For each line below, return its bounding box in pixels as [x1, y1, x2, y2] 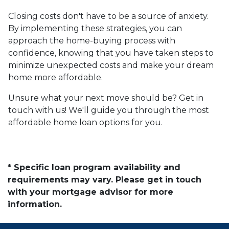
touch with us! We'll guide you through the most [8, 105, 209, 115]
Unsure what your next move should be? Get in [8, 93, 203, 103]
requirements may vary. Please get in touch [8, 174, 201, 185]
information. [8, 199, 62, 209]
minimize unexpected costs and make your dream [8, 60, 214, 70]
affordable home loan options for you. [8, 117, 163, 127]
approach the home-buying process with [8, 35, 175, 45]
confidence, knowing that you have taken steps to [8, 48, 214, 58]
